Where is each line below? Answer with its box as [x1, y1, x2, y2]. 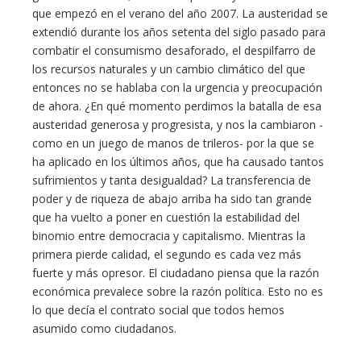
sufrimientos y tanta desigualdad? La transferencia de [32, 172, 311, 188]
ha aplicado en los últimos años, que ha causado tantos [32, 154, 324, 169]
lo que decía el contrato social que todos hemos [32, 302, 284, 317]
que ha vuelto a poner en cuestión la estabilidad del [32, 210, 300, 225]
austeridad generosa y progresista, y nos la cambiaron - [32, 117, 323, 132]
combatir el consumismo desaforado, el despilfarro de [32, 43, 316, 58]
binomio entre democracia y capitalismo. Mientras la [32, 228, 305, 243]
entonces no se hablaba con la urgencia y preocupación [32, 80, 322, 95]
